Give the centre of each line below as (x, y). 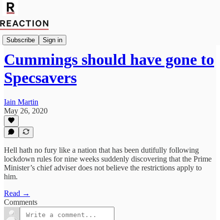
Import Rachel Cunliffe (40, 36)
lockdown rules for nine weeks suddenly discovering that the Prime (108, 159)
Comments (21, 202)
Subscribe (21, 40)
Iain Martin (21, 102)
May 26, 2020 (26, 110)
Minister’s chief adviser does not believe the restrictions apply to (103, 168)
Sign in (53, 40)
